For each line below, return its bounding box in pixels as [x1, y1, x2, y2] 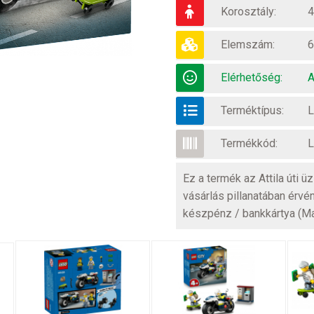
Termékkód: [220, 137, 278, 150]
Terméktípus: [220, 104, 284, 117]
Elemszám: [220, 38, 275, 51]
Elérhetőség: [220, 71, 282, 84]
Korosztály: [220, 5, 276, 18]
